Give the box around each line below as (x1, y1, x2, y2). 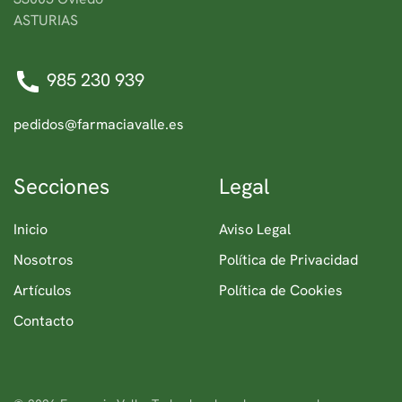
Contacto (13, 311, 74, 330)
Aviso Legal (219, 220, 291, 239)
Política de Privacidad (219, 250, 358, 269)
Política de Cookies (219, 281, 343, 300)
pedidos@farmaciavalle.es (13, 115, 184, 134)
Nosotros (13, 250, 74, 269)
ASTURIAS (13, 10, 78, 30)
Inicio (13, 220, 48, 239)
